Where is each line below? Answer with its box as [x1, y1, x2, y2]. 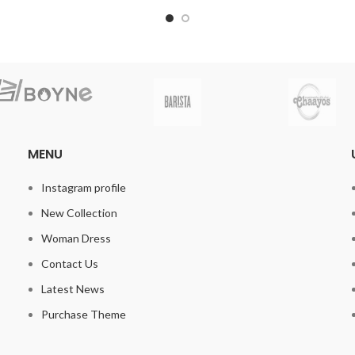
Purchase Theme [41, 307, 127, 322]
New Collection [41, 206, 118, 220]
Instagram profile [41, 181, 127, 195]
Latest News [41, 282, 105, 296]
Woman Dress [41, 231, 112, 246]
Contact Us [41, 257, 99, 271]
